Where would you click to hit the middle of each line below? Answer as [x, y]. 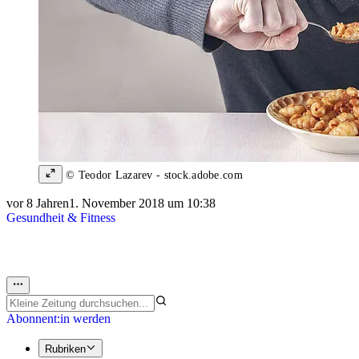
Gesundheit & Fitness [61, 218]
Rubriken [65, 349]
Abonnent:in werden [58, 319]
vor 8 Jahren [38, 204]
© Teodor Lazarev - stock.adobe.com [153, 175]
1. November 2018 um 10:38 [142, 204]
